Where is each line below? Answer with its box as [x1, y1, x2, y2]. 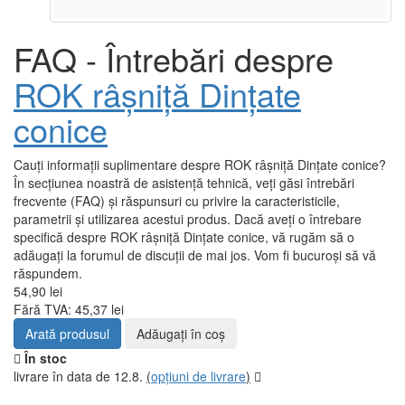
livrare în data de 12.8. [14, 367, 146, 386]
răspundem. [14, 264, 82, 283]
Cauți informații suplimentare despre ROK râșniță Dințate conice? [14, 155, 386, 174]
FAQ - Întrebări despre [14, 35, 334, 82]
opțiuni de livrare [151, 367, 246, 386]
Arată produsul [25, 325, 109, 344]
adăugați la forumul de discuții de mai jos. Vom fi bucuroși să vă [14, 246, 376, 265]
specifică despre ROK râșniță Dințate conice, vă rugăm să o [14, 228, 354, 247]
